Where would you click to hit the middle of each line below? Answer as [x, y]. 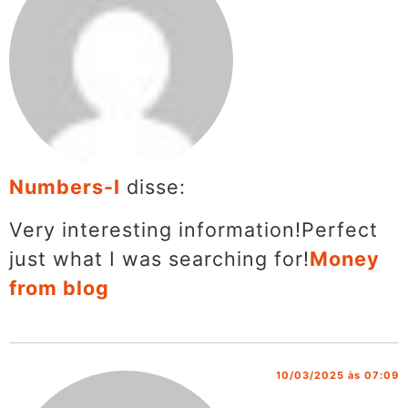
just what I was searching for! [159, 258]
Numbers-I [65, 187]
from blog [59, 287]
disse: [156, 187]
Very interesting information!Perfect [194, 229]
